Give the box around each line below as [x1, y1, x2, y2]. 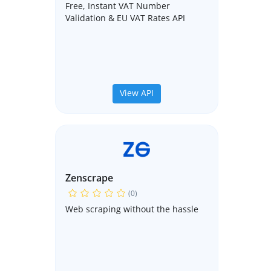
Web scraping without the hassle [65, 203, 198, 215]
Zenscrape [65, 171, 113, 185]
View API [120, 87, 154, 99]
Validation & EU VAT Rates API [65, 12, 185, 24]
